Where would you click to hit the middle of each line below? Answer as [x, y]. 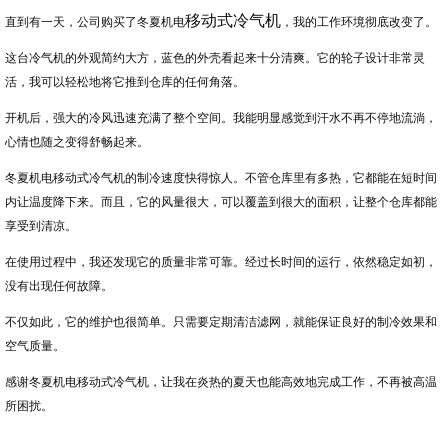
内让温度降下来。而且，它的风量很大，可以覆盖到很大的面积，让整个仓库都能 [221, 200]
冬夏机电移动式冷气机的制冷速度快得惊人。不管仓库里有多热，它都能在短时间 [221, 176]
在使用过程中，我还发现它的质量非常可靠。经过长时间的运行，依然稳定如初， [221, 260]
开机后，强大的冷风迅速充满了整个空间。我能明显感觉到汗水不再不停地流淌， [221, 116]
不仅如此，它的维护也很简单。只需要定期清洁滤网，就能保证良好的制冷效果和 [221, 320]
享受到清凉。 [41, 224]
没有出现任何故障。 [59, 284]
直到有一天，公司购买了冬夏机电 [95, 20]
